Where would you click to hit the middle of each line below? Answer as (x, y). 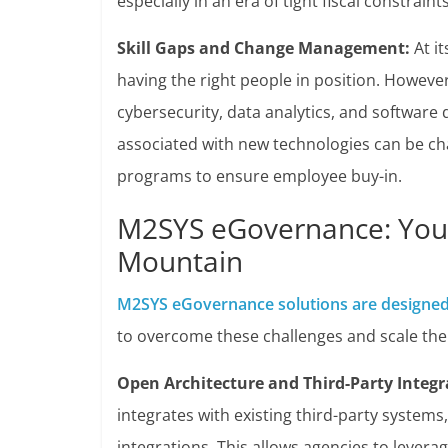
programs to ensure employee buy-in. (259, 176)
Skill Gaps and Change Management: (263, 48)
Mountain (180, 261)
